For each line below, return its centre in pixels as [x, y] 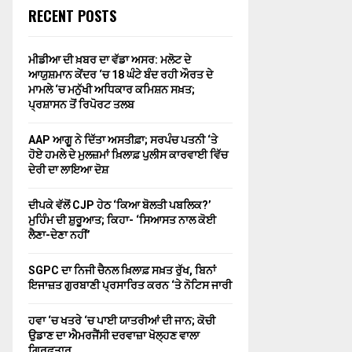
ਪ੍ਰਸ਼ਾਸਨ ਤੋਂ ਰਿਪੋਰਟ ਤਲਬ [81, 104]
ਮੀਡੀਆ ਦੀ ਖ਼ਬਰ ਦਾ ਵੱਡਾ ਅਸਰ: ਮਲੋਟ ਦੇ [110, 60]
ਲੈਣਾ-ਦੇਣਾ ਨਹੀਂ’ [59, 235]
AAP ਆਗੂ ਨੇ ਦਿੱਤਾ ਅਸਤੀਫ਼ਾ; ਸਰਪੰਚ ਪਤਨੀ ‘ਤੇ [123, 140]
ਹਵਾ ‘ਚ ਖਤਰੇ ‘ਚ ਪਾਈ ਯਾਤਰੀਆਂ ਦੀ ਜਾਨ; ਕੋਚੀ [122, 321]
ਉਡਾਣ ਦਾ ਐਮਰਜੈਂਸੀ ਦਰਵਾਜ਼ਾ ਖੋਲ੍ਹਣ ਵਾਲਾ [114, 335]
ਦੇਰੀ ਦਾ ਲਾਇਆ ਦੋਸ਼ [68, 170]
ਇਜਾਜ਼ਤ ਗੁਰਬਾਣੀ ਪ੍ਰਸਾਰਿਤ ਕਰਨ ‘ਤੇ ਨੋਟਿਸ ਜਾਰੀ [130, 285]
